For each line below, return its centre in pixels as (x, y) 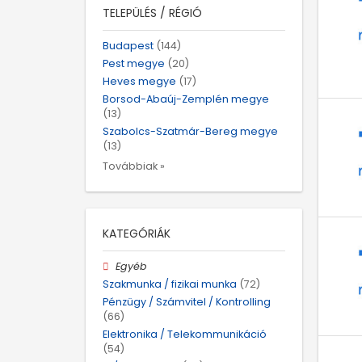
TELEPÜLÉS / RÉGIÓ (152, 13)
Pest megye (134, 63)
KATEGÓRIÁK (137, 233)
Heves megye (139, 82)
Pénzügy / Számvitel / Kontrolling (187, 301)
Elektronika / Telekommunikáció (185, 335)
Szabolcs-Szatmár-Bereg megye (190, 132)
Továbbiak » (134, 166)
